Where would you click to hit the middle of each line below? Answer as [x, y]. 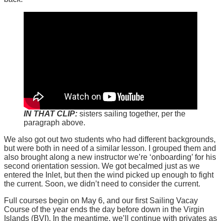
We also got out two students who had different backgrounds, [110, 139]
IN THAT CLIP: [51, 113]
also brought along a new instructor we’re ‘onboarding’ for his [110, 157]
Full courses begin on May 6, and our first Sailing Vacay [101, 200]
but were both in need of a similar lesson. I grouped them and [110, 148]
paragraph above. [55, 122]
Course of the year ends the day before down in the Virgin [104, 209]
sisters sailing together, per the [131, 113]
